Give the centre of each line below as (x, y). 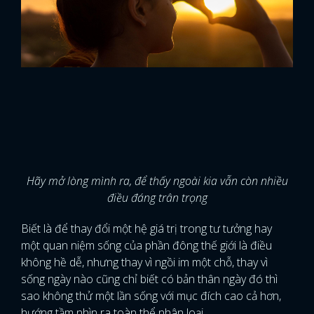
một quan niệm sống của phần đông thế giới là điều (146, 245)
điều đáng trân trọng (157, 198)
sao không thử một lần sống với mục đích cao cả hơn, (151, 296)
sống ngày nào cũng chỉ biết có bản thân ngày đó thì (149, 279)
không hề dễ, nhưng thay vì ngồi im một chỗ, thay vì (144, 262)
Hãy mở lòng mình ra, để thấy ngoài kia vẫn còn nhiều (157, 181)
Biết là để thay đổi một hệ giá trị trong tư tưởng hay (146, 228)
